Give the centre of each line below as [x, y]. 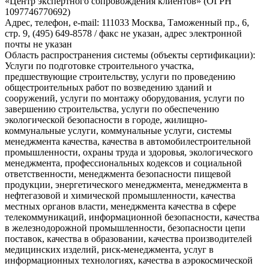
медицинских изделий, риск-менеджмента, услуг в [109, 250]
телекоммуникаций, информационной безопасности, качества [132, 217]
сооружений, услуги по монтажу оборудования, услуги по [125, 98]
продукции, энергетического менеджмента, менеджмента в [126, 185]
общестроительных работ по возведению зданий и [108, 88]
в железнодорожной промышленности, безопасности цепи [125, 228]
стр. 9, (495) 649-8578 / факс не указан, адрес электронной [123, 34]
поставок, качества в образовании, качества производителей [128, 239]
